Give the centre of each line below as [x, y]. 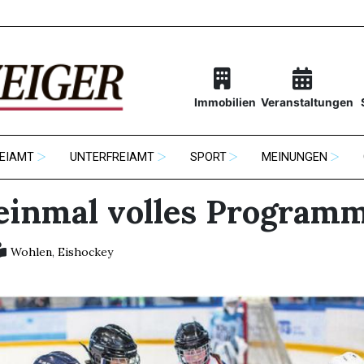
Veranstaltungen [307, 103]
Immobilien [225, 103]
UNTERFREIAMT [112, 158]
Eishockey [85, 252]
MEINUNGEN [295, 158]
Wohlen [31, 252]
